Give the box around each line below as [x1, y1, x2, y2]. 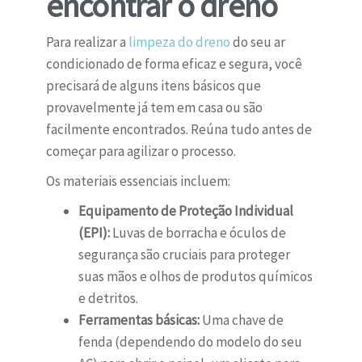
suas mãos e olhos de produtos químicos [78, 267, 313, 286]
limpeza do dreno [128, 33, 230, 52]
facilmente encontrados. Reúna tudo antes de [45, 120, 312, 139]
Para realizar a [45, 33, 128, 52]
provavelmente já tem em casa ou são [45, 99, 263, 117]
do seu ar [229, 33, 285, 52]
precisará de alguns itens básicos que [45, 77, 261, 95]
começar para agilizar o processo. [45, 142, 236, 161]
